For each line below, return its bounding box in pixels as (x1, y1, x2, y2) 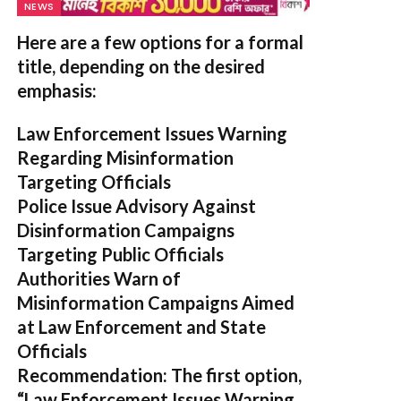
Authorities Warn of (17, 267, 181, 289)
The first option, (167, 363, 302, 386)
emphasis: (17, 79, 97, 101)
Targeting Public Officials (17, 243, 224, 265)
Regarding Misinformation (17, 146, 234, 168)
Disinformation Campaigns (17, 218, 235, 241)
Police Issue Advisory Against (17, 194, 256, 217)
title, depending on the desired (17, 55, 265, 77)
